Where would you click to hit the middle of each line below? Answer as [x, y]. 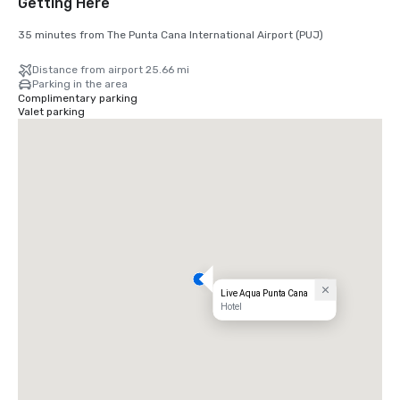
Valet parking [51, 112]
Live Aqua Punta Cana [264, 294]
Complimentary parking [78, 99]
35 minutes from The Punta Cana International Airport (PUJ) [171, 35]
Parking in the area [80, 84]
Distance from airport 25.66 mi [111, 70]
